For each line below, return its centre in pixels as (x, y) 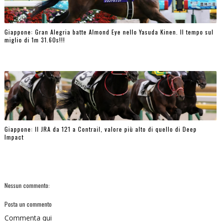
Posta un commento (28, 204)
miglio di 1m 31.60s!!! (35, 39)
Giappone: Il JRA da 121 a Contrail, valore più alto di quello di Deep (100, 129)
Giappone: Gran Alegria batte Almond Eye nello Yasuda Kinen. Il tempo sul (109, 32)
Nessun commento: (27, 185)
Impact (14, 137)
